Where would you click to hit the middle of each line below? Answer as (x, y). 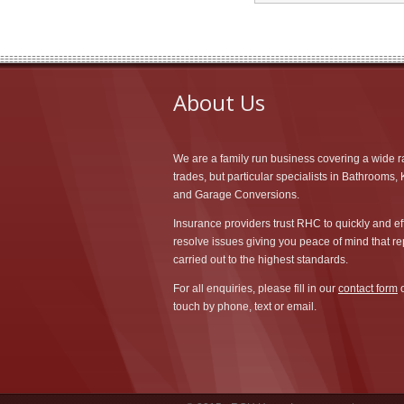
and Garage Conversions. (236, 195)
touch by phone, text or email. (245, 307)
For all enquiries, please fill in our (256, 289)
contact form (368, 289)
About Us (219, 102)
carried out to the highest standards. (261, 260)
